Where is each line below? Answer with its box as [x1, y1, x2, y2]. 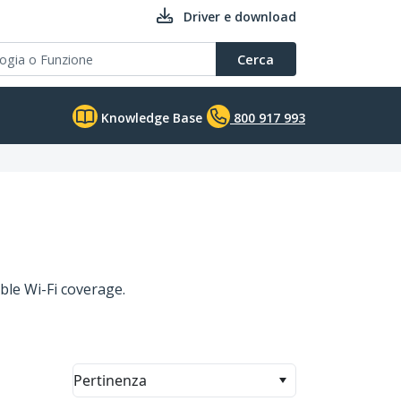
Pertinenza [73, 371, 147, 390]
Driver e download [183, 8, 296, 25]
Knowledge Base [98, 109, 202, 126]
